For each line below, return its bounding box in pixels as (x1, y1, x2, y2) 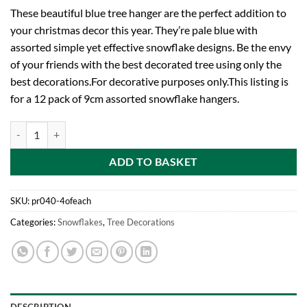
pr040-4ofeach (32, 195, 91, 206)
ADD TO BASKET (109, 155, 198, 168)
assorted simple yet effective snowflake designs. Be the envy (10, 40, 291, 53)
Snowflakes (58, 216, 103, 228)
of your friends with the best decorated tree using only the (10, 57, 282, 71)
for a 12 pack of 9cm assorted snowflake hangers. (10, 91, 239, 105)
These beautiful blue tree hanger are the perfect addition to (10, 5, 286, 19)
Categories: (10, 216, 58, 228)
